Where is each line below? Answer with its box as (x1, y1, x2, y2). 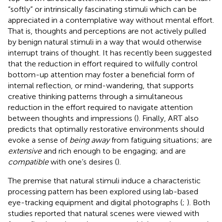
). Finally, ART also (136, 113, 199, 123)
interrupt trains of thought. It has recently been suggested (8, 48, 212, 57)
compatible (8, 157, 49, 166)
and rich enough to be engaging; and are (42, 146, 186, 156)
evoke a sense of (8, 135, 69, 145)
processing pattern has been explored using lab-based (8, 186, 198, 196)
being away (69, 135, 110, 145)
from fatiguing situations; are (110, 135, 212, 145)
